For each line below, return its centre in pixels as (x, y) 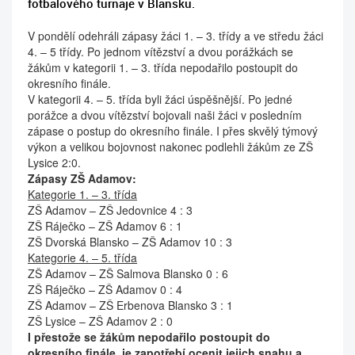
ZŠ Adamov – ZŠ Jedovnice (97, 210)
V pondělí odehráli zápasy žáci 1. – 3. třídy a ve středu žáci (176, 36)
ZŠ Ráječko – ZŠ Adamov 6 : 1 (105, 226)
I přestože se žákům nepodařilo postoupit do (149, 337)
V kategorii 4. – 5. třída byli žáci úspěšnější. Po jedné (160, 99)
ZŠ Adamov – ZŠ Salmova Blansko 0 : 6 (128, 273)
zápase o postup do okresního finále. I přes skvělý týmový (173, 131)
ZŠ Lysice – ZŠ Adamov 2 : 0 (100, 321)
